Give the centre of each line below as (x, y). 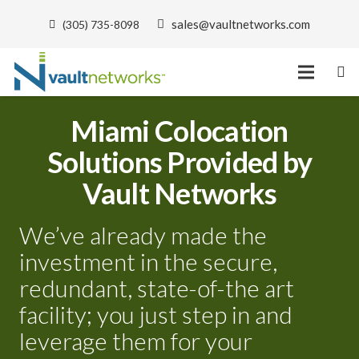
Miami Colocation (179, 131)
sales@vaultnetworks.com (240, 24)
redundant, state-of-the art (157, 288)
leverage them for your (136, 341)
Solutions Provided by (179, 162)
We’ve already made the (143, 235)
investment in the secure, (148, 261)
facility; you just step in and (156, 314)
